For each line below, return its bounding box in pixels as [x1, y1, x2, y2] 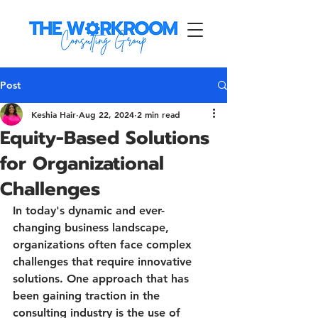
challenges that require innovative [13, 255, 195, 268]
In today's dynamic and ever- [13, 204, 165, 217]
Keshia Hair [31, 109, 76, 120]
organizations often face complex [13, 238, 195, 251]
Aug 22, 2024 [79, 109, 134, 120]
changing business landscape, [13, 221, 172, 234]
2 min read [137, 109, 180, 120]
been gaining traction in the [13, 289, 163, 302]
